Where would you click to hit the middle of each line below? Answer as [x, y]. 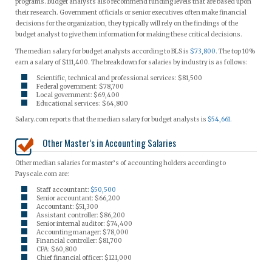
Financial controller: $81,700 [79, 240]
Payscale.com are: [42, 174]
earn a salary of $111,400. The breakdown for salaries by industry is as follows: [131, 62]
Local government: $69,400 [78, 95]
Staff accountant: [63, 189]
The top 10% [236, 51]
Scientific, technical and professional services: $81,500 [119, 78]
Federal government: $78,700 [80, 86]
